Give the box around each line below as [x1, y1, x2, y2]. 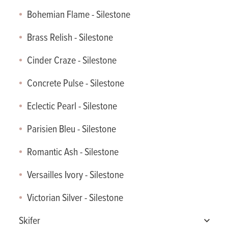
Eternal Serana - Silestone [19, 23, 94, 34]
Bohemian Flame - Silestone [27, 8, 131, 22]
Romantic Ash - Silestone [27, 146, 119, 159]
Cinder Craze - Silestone [27, 54, 117, 68]
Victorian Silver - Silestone [27, 191, 124, 205]
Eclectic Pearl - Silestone [27, 100, 118, 113]
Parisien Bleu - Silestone [27, 123, 117, 136]
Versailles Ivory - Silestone [27, 168, 124, 182]
